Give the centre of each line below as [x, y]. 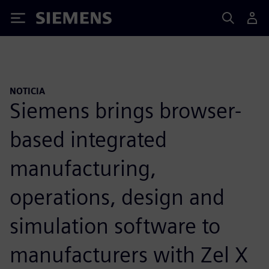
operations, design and [117, 197]
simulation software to [115, 225]
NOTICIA [27, 91]
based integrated [88, 139]
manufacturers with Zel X [129, 254]
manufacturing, [83, 168]
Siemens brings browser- [125, 110]
